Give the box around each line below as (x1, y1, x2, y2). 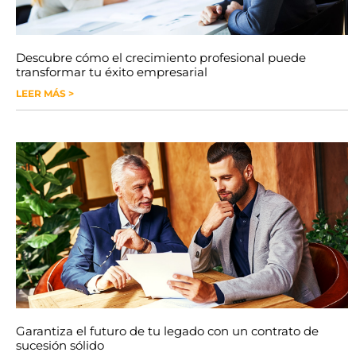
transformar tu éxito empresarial (16, 64, 207, 79)
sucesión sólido (16, 337, 104, 353)
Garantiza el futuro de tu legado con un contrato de (16, 323, 319, 339)
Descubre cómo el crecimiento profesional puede (16, 49, 306, 65)
